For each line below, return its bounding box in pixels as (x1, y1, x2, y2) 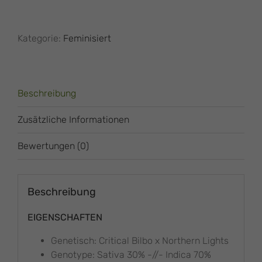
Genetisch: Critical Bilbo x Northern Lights (50, 235, 229, 246)
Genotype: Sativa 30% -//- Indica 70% (50, 249, 211, 260)
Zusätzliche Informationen (18, 114, 129, 126)
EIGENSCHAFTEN (27, 211, 102, 223)
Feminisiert (63, 33, 111, 44)
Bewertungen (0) (18, 140, 89, 152)
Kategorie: (18, 33, 63, 44)
